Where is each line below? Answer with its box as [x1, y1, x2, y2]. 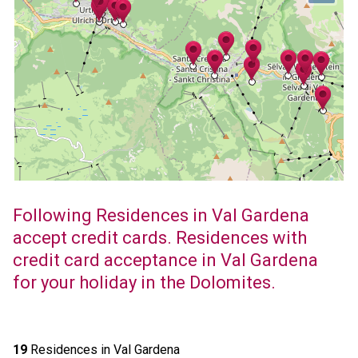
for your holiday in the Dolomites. [12, 272, 276, 292]
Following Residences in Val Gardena [12, 205, 309, 225]
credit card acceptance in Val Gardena [12, 250, 318, 270]
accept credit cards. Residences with [12, 228, 307, 248]
